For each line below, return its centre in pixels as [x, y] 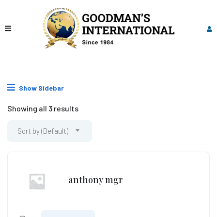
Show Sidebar [41, 88]
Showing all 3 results [43, 108]
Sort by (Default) [43, 131]
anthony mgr [96, 180]
